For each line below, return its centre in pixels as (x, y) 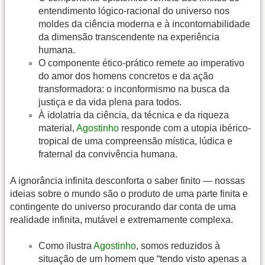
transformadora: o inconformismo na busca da (134, 89)
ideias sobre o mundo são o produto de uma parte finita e (129, 193)
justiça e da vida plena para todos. (110, 102)
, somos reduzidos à (178, 246)
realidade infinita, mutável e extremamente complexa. (122, 219)
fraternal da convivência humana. (108, 154)
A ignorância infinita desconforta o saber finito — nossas (127, 180)
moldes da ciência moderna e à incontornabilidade (144, 24)
